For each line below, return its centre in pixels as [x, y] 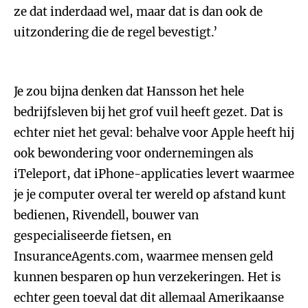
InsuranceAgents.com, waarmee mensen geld [143, 256]
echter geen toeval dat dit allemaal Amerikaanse [149, 298]
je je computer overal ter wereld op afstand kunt [150, 195]
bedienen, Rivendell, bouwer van [106, 215]
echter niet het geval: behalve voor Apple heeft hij [154, 133]
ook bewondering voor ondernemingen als [134, 153]
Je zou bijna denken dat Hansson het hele [129, 91]
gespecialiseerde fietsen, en [92, 236]
